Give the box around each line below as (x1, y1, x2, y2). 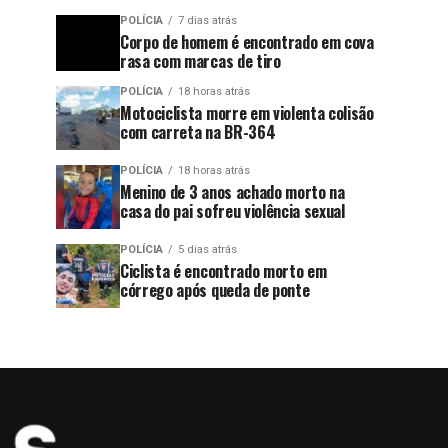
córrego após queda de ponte (120, 278, 310, 302)
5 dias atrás (178, 243, 237, 256)
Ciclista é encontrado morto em (120, 259, 327, 283)
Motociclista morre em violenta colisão (120, 101, 374, 125)
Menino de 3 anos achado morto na (120, 180, 345, 204)
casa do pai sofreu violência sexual (120, 199, 345, 223)
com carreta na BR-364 (120, 120, 276, 144)
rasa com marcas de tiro (120, 49, 281, 73)
